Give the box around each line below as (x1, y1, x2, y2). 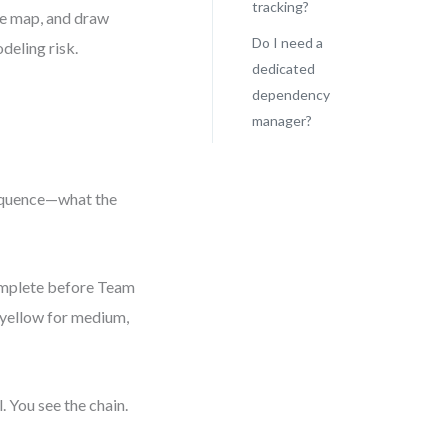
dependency (251, 86, 330, 103)
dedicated (251, 60, 315, 77)
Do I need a (251, 34, 323, 51)
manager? (251, 112, 312, 129)
